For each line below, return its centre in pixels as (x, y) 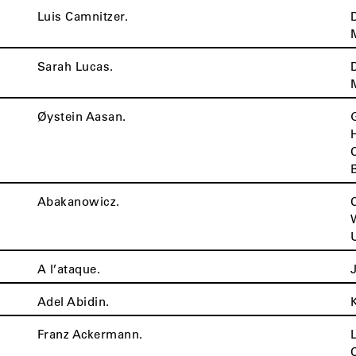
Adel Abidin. (73, 301)
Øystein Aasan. (81, 116)
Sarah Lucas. (75, 66)
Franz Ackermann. (90, 334)
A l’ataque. (69, 269)
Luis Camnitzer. (83, 16)
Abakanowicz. (78, 201)
